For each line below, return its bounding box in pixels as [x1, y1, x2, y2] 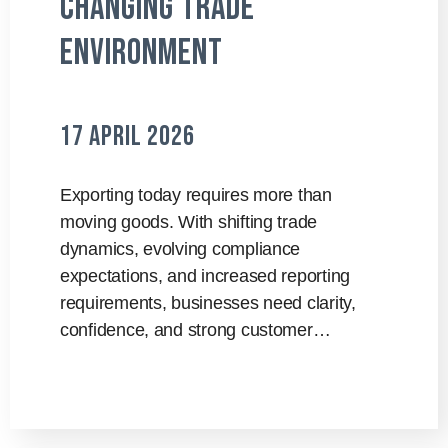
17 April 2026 [60, 120, 195, 153]
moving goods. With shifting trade [60, 212, 318, 232]
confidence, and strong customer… [60, 320, 331, 340]
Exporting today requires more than [60, 185, 332, 205]
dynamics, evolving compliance [60, 239, 301, 259]
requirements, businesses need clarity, [60, 293, 356, 313]
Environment [60, 32, 223, 75]
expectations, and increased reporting [60, 266, 351, 286]
